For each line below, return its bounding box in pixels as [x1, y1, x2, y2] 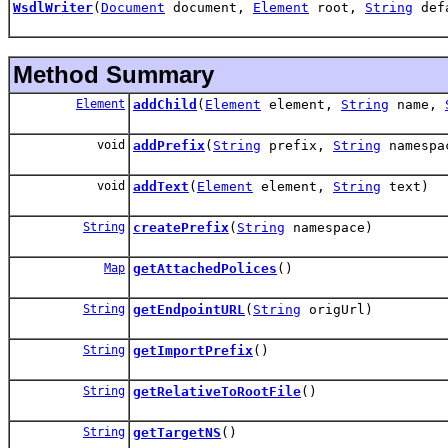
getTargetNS [133, 424, 221, 440]
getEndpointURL [133, 301, 245, 317]
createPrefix [133, 219, 229, 235]
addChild [133, 96, 197, 112]
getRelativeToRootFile [133, 383, 301, 399]
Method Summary [13, 60, 214, 88]
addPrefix [133, 137, 205, 153]
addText [133, 178, 189, 194]
